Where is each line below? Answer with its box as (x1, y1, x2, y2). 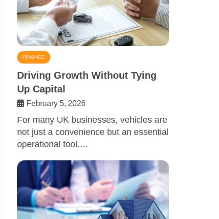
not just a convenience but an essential (17, 127, 169, 137)
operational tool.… (17, 139, 88, 149)
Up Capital (17, 83, 66, 94)
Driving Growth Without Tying (17, 69, 156, 81)
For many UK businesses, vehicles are (17, 114, 167, 125)
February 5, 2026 (26, 99, 86, 108)
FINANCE (23, 54, 44, 60)
